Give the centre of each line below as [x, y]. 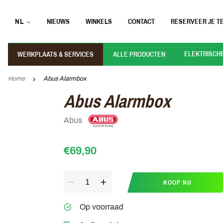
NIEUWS [58, 21]
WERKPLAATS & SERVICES [56, 54]
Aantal [73, 177]
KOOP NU [178, 182]
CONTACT [141, 21]
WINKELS [99, 21]
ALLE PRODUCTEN [139, 54]
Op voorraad [101, 207]
